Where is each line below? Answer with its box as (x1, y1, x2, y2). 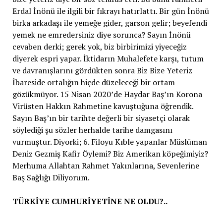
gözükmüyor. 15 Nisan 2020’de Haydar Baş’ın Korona (12, 88, 202, 100)
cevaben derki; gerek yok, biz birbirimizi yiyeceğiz (12, 41, 187, 52)
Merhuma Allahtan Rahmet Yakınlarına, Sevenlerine (12, 160, 199, 171)
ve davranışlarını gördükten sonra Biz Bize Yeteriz (12, 64, 192, 76)
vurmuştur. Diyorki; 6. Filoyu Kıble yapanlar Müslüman (12, 136, 207, 147)
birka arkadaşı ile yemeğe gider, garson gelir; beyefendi (12, 17, 207, 28)
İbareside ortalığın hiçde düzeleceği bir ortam (12, 76, 175, 88)
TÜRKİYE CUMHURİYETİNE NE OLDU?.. (12, 195, 167, 207)
